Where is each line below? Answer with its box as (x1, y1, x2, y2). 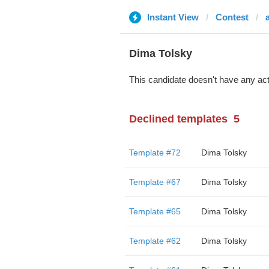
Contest (215, 12, 249, 22)
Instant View (147, 12, 199, 22)
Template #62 (128, 236, 181, 246)
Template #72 (128, 148, 181, 157)
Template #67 (128, 177, 181, 187)
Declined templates (128, 113, 228, 125)
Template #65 (128, 207, 181, 216)
